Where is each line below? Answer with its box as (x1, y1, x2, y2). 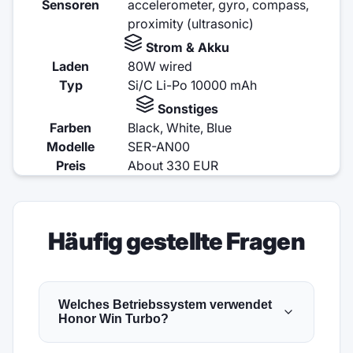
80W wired (128, 58, 192, 74)
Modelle (46, 138, 95, 154)
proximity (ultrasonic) (128, 15, 254, 32)
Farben (50, 119, 91, 136)
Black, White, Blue (128, 119, 232, 136)
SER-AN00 (128, 138, 190, 154)
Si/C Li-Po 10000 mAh (128, 76, 257, 93)
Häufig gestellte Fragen (48, 226, 305, 255)
